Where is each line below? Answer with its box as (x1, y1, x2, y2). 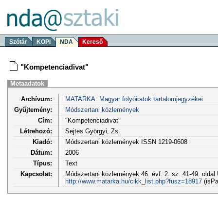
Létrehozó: (20, 127, 52, 135)
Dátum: (31, 148, 52, 156)
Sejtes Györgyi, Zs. (65, 127, 120, 135)
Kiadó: (33, 138, 52, 145)
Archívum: (21, 95, 52, 103)
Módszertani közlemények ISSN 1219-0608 (65, 138, 187, 145)
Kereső (82, 38, 103, 45)
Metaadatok (10, 80, 45, 87)
